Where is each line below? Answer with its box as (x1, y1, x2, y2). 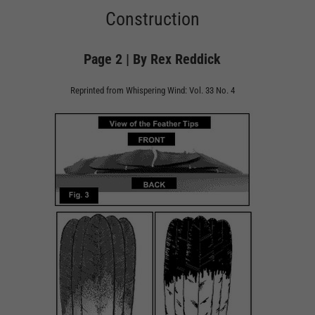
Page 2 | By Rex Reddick (84, 51, 221, 68)
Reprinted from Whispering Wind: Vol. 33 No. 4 (70, 85, 235, 96)
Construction (105, 8, 200, 30)
